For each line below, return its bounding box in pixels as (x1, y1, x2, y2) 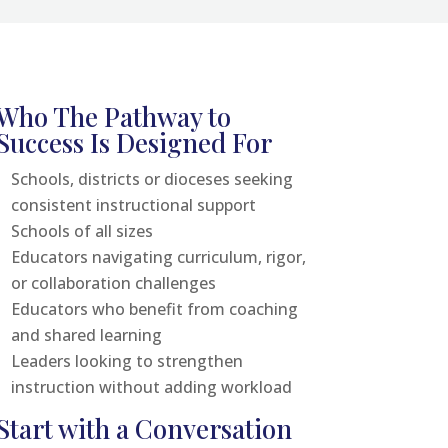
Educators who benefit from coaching (10, 297, 298, 320)
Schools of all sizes (10, 219, 153, 242)
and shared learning (10, 323, 162, 346)
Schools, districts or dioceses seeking (10, 167, 293, 190)
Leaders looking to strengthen (10, 349, 243, 372)
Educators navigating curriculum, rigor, (10, 245, 306, 268)
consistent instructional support (10, 193, 256, 216)
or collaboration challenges (10, 271, 216, 294)
